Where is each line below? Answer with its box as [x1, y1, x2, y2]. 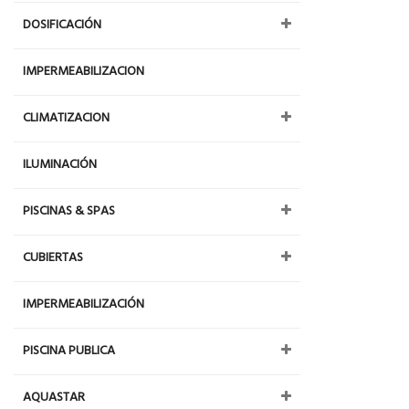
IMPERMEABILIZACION [23, 61, 144, 82]
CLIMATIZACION [23, 108, 110, 129]
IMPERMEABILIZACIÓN [23, 294, 144, 315]
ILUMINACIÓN [23, 154, 97, 175]
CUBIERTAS [23, 247, 83, 268]
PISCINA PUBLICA [23, 341, 115, 362]
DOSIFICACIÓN [23, 15, 101, 36]
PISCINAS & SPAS [23, 201, 115, 222]
